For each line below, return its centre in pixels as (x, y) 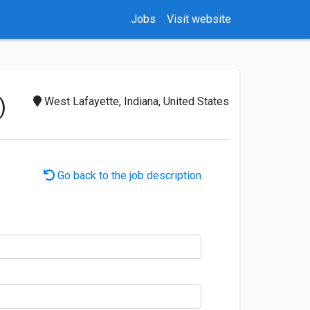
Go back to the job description (128, 175)
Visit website (200, 19)
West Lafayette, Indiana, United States (135, 101)
